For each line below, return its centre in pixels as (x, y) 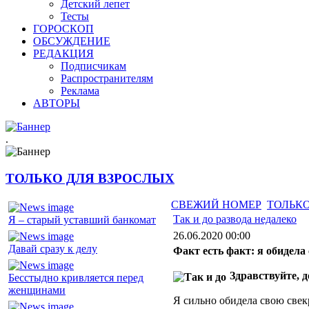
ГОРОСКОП (63, 29)
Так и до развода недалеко (235, 219)
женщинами (37, 290)
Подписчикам (93, 66)
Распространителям (107, 78)
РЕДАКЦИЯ (63, 53)
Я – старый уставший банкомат (82, 220)
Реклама (80, 91)
